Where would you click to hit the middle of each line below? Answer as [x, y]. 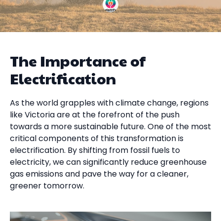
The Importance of [78, 60]
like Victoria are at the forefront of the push [95, 115]
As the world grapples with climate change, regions [109, 103]
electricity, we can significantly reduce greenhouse [108, 162]
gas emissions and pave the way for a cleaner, [99, 174]
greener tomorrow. [47, 186]
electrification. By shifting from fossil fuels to [95, 150]
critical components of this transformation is [97, 138]
